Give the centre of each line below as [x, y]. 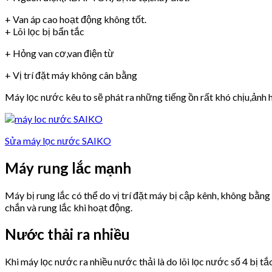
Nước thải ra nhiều [67, 234]
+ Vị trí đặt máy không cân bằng [71, 75]
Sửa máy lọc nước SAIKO [58, 140]
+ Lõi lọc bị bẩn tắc [45, 31]
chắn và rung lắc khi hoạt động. [69, 207]
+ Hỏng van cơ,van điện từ [59, 53]
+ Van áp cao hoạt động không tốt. [76, 19]
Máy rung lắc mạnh [68, 168]
